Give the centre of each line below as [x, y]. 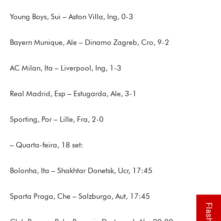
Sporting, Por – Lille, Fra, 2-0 [57, 119]
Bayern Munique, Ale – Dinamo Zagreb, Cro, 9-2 [90, 42]
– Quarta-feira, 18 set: [47, 145]
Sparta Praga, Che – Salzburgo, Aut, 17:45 [80, 196]
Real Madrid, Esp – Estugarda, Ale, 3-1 [73, 94]
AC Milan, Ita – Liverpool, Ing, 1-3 [66, 68]
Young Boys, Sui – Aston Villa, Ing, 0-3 [72, 17]
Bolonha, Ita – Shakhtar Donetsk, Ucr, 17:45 [81, 171]
